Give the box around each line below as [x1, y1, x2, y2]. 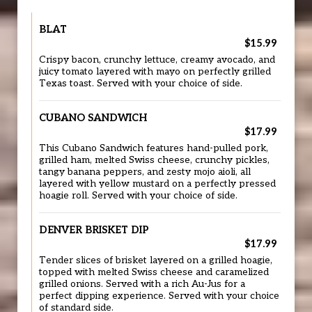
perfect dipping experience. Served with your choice [39, 290, 279, 302]
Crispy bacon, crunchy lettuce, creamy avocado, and [39, 54, 275, 65]
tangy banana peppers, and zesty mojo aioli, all [39, 166, 251, 178]
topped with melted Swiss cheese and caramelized [39, 267, 269, 278]
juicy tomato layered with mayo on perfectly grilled [39, 66, 271, 77]
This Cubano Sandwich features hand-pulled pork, [39, 143, 268, 154]
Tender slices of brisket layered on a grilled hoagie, [39, 255, 272, 266]
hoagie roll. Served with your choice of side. [39, 190, 237, 201]
